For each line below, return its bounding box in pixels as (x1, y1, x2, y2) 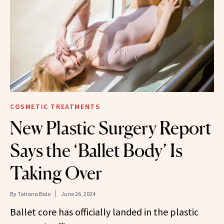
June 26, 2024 (61, 189, 95, 197)
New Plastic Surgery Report (10, 116, 211, 139)
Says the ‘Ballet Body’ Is (10, 139, 182, 161)
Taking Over (10, 161, 102, 184)
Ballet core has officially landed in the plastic (10, 205, 198, 218)
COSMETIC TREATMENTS (10, 101, 100, 111)
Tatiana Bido (17, 189, 50, 197)
